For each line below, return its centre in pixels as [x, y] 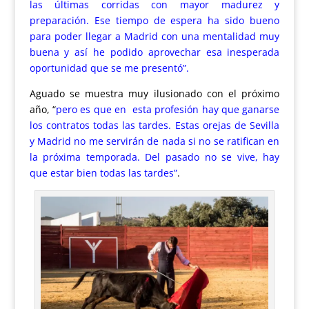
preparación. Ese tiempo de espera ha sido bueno [154, 21]
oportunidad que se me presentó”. [109, 68]
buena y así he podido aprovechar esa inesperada [154, 52]
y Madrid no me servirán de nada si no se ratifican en [154, 141]
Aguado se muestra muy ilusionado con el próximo [154, 94]
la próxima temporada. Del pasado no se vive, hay [154, 157]
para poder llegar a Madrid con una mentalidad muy [154, 37]
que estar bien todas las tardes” [103, 173]
